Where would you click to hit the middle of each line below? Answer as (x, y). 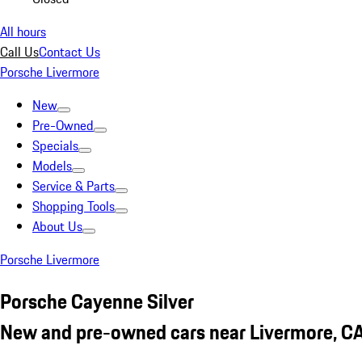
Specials (55, 145)
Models (52, 166)
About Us (57, 226)
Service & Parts (74, 186)
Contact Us (69, 52)
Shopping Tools (74, 206)
